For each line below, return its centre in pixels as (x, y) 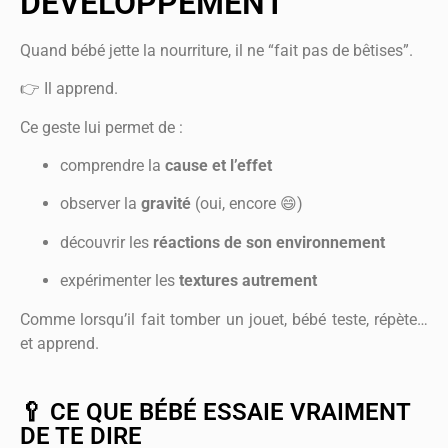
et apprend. (59, 343)
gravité (166, 204)
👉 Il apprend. (69, 89)
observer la (100, 204)
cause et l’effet (218, 165)
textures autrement (248, 281)
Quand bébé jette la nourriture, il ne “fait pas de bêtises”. (216, 50)
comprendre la (112, 165)
